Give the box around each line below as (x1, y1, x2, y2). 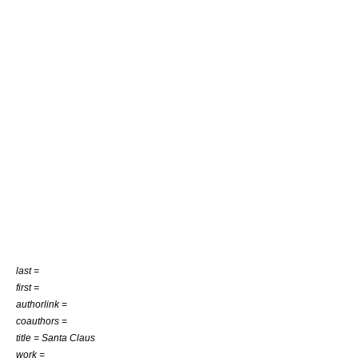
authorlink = (16, 299, 67, 309)
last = (16, 265, 39, 276)
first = (16, 282, 39, 292)
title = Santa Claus (16, 332, 95, 343)
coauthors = (16, 316, 67, 326)
